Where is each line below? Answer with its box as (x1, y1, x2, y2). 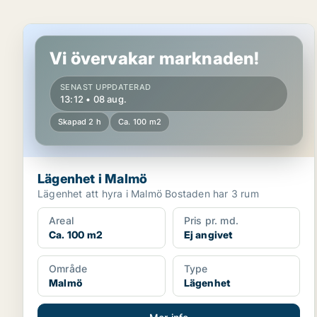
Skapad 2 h (58, 117, 101, 127)
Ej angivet (183, 229, 233, 241)
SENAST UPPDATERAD (60, 82, 151, 92)
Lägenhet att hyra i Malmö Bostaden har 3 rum (165, 188, 259, 200)
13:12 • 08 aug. (60, 93, 127, 105)
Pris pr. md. (183, 214, 239, 226)
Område (49, 263, 88, 275)
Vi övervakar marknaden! (50, 48, 260, 69)
